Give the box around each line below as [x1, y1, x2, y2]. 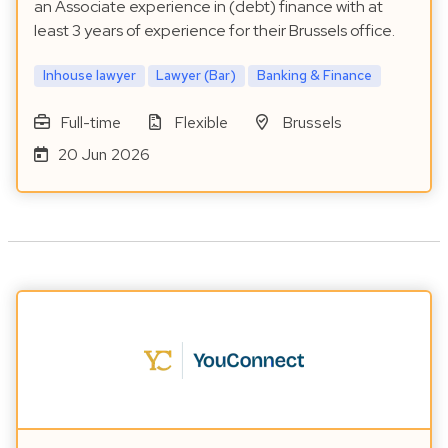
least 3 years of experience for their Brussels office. [34, 20, 395, 42]
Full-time [59, 112, 121, 134]
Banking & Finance [257, 66, 373, 85]
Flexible [174, 112, 229, 134]
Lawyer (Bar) [156, 66, 237, 85]
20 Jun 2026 [57, 144, 150, 166]
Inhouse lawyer [42, 66, 136, 85]
